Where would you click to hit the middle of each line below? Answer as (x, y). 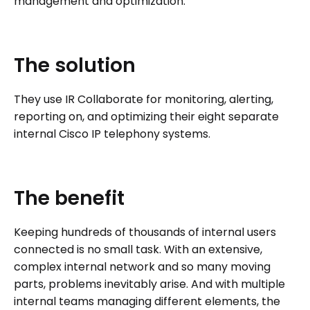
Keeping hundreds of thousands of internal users (145, 232)
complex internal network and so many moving (142, 266)
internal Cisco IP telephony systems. (112, 134)
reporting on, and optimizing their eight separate (146, 116)
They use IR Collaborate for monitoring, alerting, (144, 99)
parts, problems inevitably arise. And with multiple (149, 284)
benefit (90, 198)
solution (95, 65)
